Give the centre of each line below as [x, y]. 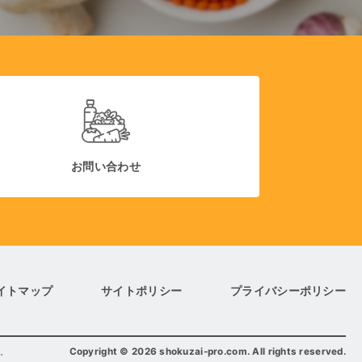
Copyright [95, 352]
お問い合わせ [106, 166]
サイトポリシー [142, 290]
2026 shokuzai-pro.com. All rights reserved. [238, 352]
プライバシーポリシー [288, 290]
